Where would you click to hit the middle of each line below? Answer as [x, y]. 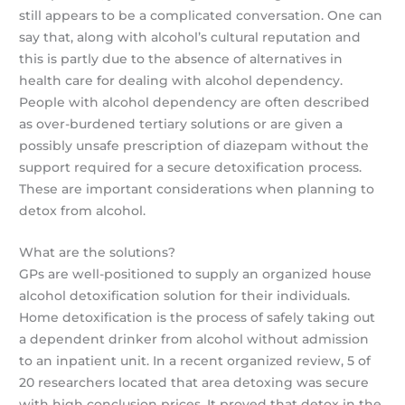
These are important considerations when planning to [197, 188]
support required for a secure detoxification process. [191, 167]
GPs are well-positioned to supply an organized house [196, 273]
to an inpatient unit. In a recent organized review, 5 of [195, 360]
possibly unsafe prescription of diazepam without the [194, 145]
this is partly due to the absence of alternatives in [181, 58]
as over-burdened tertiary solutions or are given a [181, 123]
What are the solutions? [98, 252]
